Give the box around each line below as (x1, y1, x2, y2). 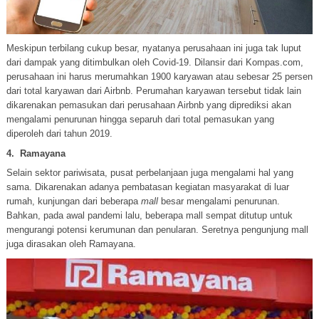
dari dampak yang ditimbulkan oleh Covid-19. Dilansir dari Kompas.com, (6, 56, 303, 68)
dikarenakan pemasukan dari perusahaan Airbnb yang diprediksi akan (6, 99, 291, 110)
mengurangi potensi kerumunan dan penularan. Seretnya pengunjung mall (6, 224, 308, 235)
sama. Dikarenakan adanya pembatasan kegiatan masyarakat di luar (6, 181, 289, 192)
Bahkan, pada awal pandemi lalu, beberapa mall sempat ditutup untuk (6, 209, 293, 221)
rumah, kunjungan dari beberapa (6, 195, 141, 206)
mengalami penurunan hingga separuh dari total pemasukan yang (6, 113, 274, 125)
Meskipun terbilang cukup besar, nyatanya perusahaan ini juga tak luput (6, 42, 301, 53)
